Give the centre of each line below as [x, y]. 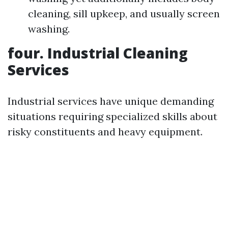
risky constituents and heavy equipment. [105, 132]
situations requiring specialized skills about [112, 116]
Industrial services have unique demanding [111, 101]
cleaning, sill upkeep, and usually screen [124, 13]
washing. [49, 29]
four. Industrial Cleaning [98, 53]
